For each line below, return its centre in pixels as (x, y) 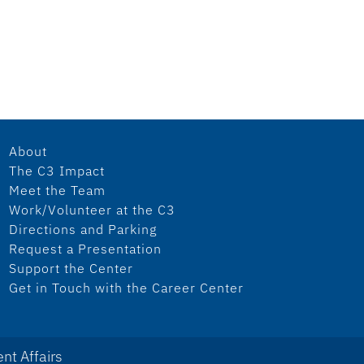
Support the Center (71, 268)
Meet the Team (57, 190)
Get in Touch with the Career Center (126, 287)
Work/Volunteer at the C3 (92, 209)
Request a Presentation (85, 248)
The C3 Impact (56, 170)
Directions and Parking (82, 229)
